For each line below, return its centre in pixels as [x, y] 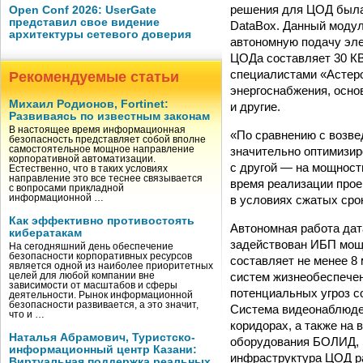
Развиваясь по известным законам [109, 116]
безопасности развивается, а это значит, [104, 305]
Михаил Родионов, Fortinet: [89, 104]
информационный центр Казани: [103, 350]
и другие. [255, 106]
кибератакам [45, 233]
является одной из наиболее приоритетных [111, 266]
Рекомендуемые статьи [94, 77]
